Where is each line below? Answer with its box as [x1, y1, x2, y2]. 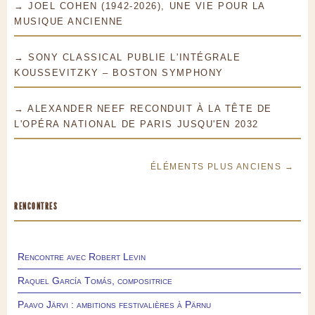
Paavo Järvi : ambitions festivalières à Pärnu [18, 299, 211, 311]
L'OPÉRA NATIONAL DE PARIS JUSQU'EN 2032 [14, 119, 259, 130]
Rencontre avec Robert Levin [18, 251, 146, 263]
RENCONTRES [14, 201, 58, 212]
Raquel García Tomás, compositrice [18, 275, 172, 287]
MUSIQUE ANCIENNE [14, 16, 124, 27]
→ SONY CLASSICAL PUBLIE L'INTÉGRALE [14, 52, 241, 63]
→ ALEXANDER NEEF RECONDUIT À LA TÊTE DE [14, 103, 272, 115]
